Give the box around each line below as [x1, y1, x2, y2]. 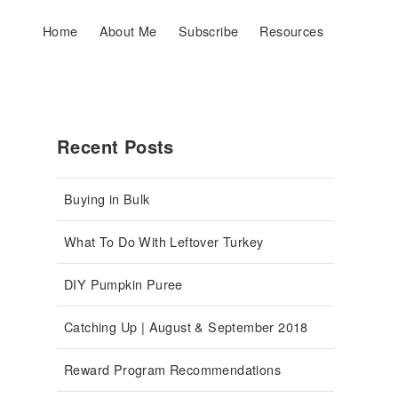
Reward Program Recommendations [64, 360, 281, 379]
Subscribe [178, 21, 239, 40]
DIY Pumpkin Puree [64, 275, 183, 294]
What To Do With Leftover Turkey [64, 232, 264, 251]
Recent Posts [57, 133, 174, 159]
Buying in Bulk [64, 189, 150, 209]
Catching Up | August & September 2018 [64, 317, 308, 337]
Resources [259, 21, 323, 40]
